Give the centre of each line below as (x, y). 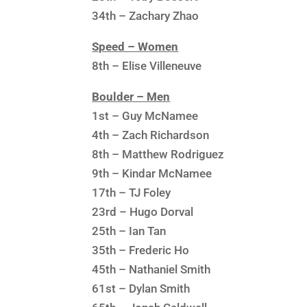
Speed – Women (135, 46)
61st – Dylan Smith (141, 288)
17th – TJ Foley (132, 192)
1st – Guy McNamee (145, 115)
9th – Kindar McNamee (152, 173)
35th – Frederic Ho (141, 250)
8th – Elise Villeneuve (147, 65)
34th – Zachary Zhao (146, 15)
